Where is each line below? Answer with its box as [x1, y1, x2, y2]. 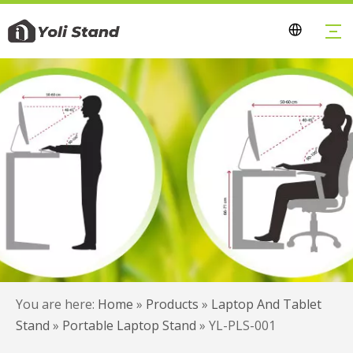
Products [146, 295, 199, 313]
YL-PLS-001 [209, 317, 276, 334]
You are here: [16, 295, 95, 313]
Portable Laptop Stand [62, 317, 196, 334]
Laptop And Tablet [211, 295, 321, 313]
